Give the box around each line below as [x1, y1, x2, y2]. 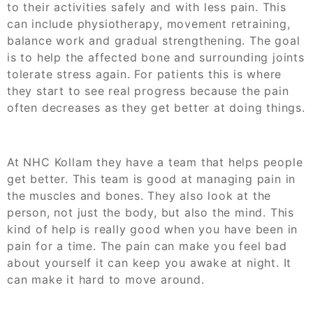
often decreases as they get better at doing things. [7, 100, 305, 115]
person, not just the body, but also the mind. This [7, 205, 294, 219]
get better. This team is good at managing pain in [7, 171, 296, 186]
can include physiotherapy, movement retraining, [7, 16, 291, 31]
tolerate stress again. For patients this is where [7, 66, 282, 81]
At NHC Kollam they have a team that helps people [7, 154, 303, 169]
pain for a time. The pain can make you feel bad [7, 238, 287, 253]
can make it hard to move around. [7, 272, 205, 286]
